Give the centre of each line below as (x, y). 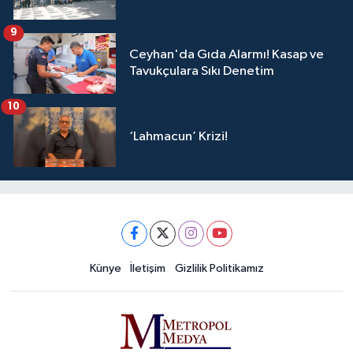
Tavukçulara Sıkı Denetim (202, 72)
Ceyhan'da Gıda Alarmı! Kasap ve (227, 55)
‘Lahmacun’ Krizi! (178, 137)
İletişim (148, 268)
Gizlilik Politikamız (219, 268)
